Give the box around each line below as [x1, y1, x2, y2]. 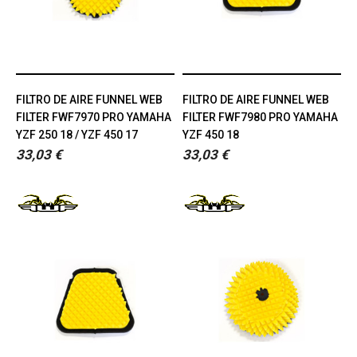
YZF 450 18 [182, 127, 239, 141]
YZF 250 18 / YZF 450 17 [16, 127, 138, 141]
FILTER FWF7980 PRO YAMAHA [182, 110, 338, 124]
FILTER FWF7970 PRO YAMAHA [16, 110, 171, 124]
